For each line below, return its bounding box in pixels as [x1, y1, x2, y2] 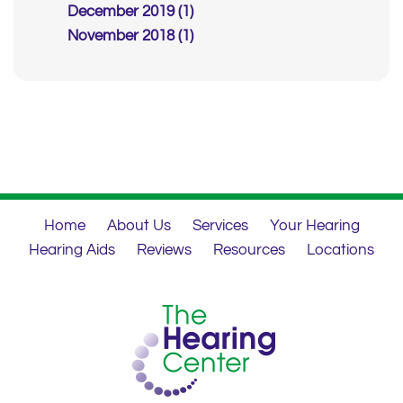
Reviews [137, 242, 192, 259]
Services [192, 218, 248, 235]
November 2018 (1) [67, 28, 193, 45]
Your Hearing [269, 218, 360, 235]
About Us [106, 218, 171, 235]
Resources [213, 242, 285, 259]
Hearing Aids [29, 242, 115, 259]
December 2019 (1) [67, 4, 193, 21]
